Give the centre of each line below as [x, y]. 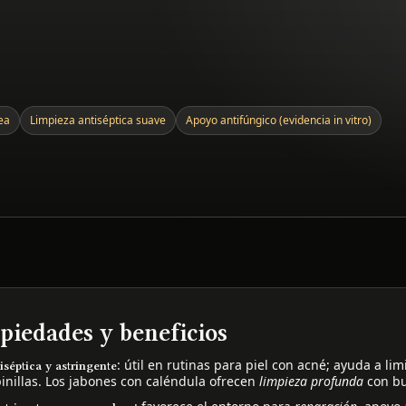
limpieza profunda [312, 381]
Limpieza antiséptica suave [98, 120]
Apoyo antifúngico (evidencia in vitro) [279, 120]
